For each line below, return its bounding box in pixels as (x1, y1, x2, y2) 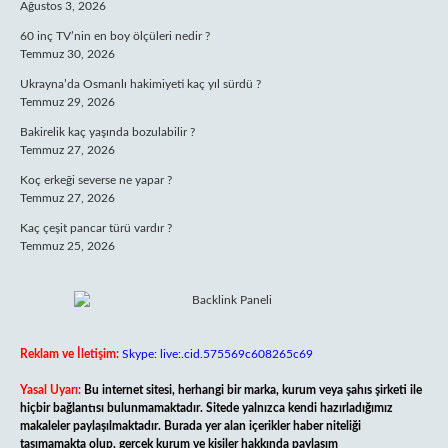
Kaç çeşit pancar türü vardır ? (20, 222, 172, 234)
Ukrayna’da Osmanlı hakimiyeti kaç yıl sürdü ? (20, 78, 261, 90)
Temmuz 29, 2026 (20, 96, 115, 108)
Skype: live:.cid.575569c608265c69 (122, 348, 313, 360)
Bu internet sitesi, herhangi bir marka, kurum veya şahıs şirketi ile (84, 384, 422, 396)
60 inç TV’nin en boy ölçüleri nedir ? (20, 30, 210, 42)
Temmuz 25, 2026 (20, 240, 115, 252)
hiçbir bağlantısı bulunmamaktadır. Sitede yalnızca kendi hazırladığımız (20, 402, 393, 414)
